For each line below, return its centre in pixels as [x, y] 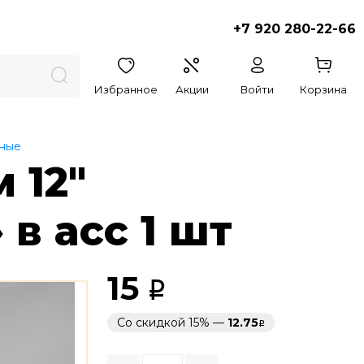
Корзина [323, 89]
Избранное [126, 89]
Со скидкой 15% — [173, 323]
